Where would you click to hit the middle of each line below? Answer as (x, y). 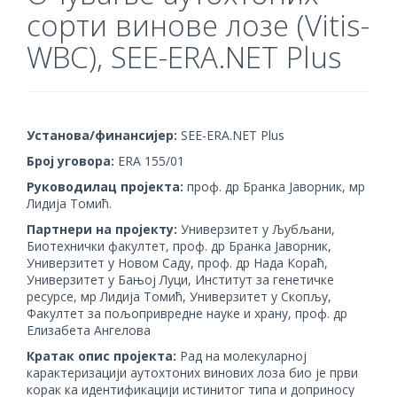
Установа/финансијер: (102, 135)
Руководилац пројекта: (107, 187)
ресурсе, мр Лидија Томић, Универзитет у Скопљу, (179, 296)
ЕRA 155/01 (149, 161)
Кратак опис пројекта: (103, 356)
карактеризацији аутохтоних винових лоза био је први (192, 373)
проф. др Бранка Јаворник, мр (276, 187)
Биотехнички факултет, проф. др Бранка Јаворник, (179, 246)
